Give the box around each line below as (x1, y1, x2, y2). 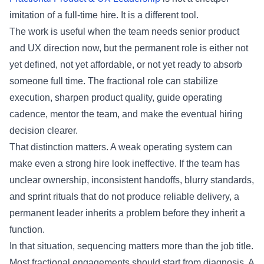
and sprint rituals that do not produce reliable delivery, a (9, 191, 239, 202)
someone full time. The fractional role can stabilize (9, 75, 218, 86)
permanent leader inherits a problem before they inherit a (9, 207, 245, 218)
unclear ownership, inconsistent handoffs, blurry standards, (9, 174, 254, 185)
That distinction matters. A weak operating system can (9, 141, 232, 152)
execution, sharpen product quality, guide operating (9, 92, 222, 103)
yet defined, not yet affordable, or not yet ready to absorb (9, 59, 242, 70)
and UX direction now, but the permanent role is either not (9, 42, 248, 53)
